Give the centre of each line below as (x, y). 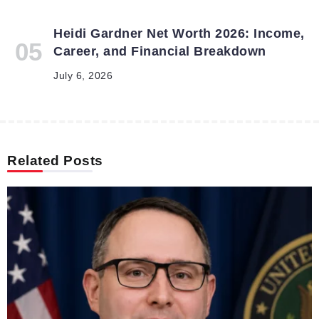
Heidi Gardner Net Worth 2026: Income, (179, 34)
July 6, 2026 (83, 76)
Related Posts (55, 161)
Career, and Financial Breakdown (160, 52)
